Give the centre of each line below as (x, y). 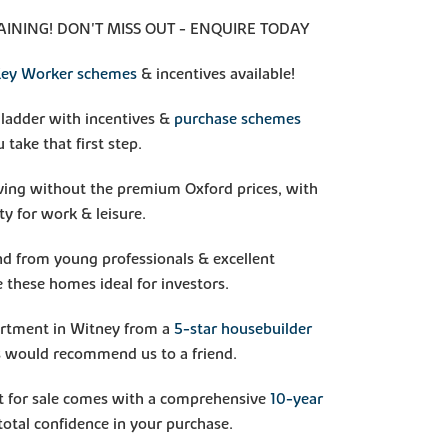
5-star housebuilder (243, 328)
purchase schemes (238, 118)
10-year (297, 398)
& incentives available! (216, 73)
